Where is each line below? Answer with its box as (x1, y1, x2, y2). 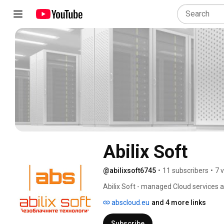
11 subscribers (162, 166, 208, 174)
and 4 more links (151, 198, 206, 206)
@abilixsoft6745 (103, 166, 156, 174)
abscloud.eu (110, 198, 149, 206)
